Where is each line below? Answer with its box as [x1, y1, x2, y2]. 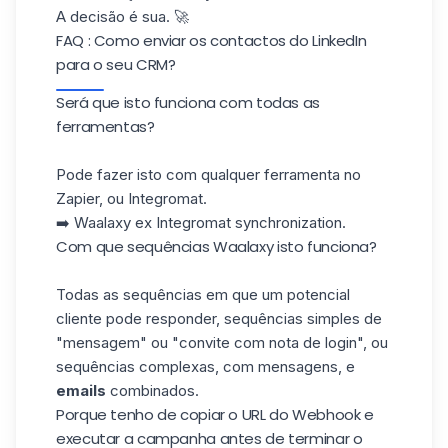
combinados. [106, 381, 199, 400]
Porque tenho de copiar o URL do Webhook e [56, 404, 374, 425]
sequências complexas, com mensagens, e [56, 357, 355, 376]
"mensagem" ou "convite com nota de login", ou [56, 333, 388, 352]
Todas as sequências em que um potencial [56, 285, 350, 304]
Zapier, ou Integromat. [56, 189, 207, 208]
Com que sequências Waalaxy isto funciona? [56, 236, 377, 257]
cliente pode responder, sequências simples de [56, 309, 382, 328]
